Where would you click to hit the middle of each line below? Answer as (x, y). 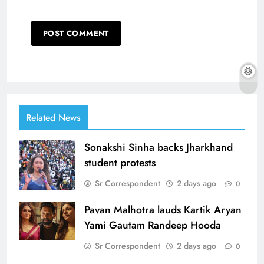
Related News (53, 118)
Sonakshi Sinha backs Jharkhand (159, 148)
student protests (120, 163)
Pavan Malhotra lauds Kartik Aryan (163, 210)
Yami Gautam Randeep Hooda (153, 225)
